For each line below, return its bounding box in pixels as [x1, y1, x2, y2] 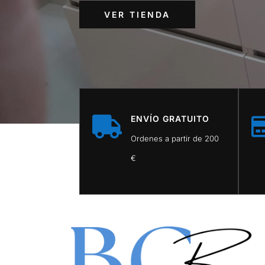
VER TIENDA [104, 9, 171, 20]
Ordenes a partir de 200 [130, 133, 219, 143]
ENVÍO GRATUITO [130, 113, 209, 124]
